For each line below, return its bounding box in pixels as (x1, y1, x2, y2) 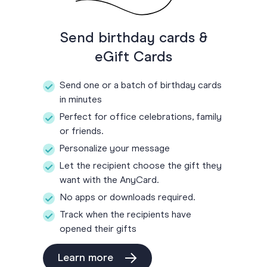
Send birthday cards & (60, 30, 207, 45)
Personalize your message (60, 144, 170, 154)
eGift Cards (95, 49, 172, 64)
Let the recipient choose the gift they (60, 161, 222, 171)
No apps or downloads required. (60, 193, 195, 203)
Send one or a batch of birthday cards (60, 80, 222, 91)
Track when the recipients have (60, 210, 191, 220)
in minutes (60, 95, 102, 105)
